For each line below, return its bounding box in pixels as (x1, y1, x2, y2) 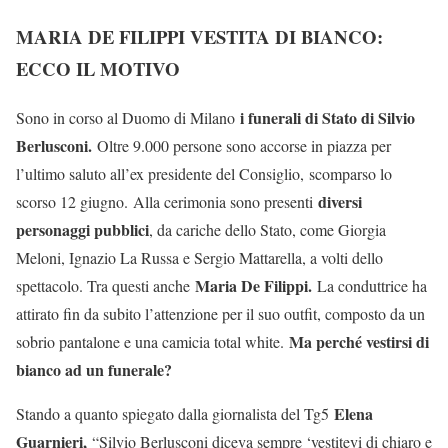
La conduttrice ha (317, 275, 427, 297)
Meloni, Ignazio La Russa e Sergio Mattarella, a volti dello (16, 247, 383, 269)
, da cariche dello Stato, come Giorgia (149, 219, 386, 241)
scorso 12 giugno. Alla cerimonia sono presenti (16, 191, 318, 213)
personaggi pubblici (16, 218, 149, 242)
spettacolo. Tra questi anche (16, 275, 195, 297)
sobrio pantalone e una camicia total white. (16, 331, 289, 353)
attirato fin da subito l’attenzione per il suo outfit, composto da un (16, 303, 425, 325)
